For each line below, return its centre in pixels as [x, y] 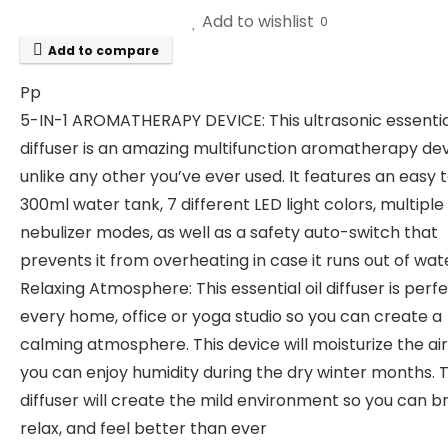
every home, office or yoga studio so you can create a [231, 316]
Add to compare [103, 50]
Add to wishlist [257, 22]
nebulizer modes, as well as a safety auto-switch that [229, 232]
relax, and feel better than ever [143, 428]
